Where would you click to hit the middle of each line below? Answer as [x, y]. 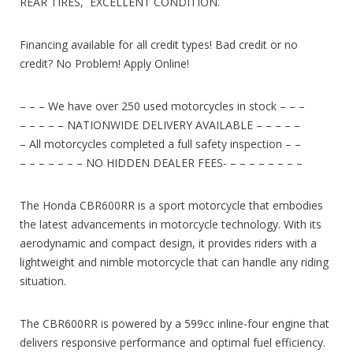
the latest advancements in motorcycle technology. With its [171, 224]
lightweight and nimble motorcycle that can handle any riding [174, 262]
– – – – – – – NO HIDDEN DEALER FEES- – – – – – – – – [161, 162]
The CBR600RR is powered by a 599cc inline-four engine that [175, 323]
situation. [43, 281]
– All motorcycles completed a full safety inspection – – [160, 143]
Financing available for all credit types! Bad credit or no [159, 44]
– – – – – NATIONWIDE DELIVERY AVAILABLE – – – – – [160, 124]
